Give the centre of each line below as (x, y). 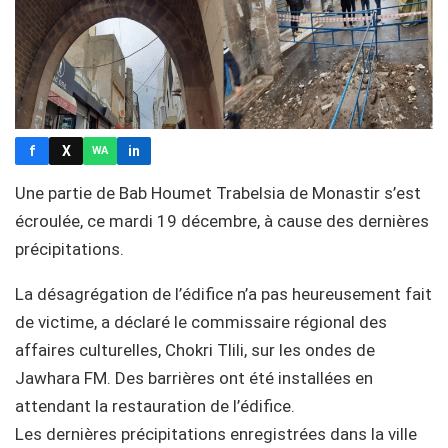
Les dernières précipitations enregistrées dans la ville (216, 433)
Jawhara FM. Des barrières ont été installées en (194, 377)
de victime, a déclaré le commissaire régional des (201, 321)
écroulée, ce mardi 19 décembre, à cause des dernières (222, 220)
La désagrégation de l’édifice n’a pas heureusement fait (223, 293)
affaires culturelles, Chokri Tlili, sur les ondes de (195, 349)
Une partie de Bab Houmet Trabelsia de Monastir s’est (218, 192)
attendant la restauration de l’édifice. (155, 405)
